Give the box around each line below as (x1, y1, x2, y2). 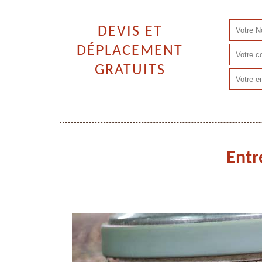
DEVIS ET (97, 24, 163, 40)
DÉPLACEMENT (77, 43, 183, 59)
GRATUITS (94, 63, 166, 78)
